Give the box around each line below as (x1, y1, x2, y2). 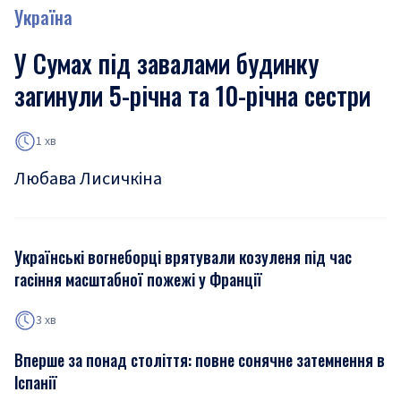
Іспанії (14, 371, 57, 394)
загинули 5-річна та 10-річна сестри (14, 77, 371, 114)
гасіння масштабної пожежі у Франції (14, 268, 262, 291)
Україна (14, 4, 73, 30)
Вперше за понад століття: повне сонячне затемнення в (14, 348, 385, 371)
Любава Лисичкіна (14, 166, 162, 192)
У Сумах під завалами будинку (14, 45, 319, 81)
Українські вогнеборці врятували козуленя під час (14, 245, 352, 269)
